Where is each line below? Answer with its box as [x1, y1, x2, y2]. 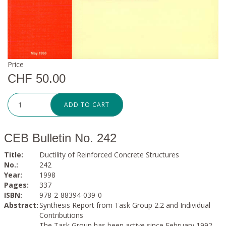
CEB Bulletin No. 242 [4, 131, 117, 145]
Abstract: [4, 200, 38, 210]
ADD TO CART [64, 100, 109, 109]
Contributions [39, 210, 83, 220]
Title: [4, 150, 23, 160]
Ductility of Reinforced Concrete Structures [39, 150, 179, 160]
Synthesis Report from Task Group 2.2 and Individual [39, 200, 210, 210]
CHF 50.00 [8, 72, 66, 86]
